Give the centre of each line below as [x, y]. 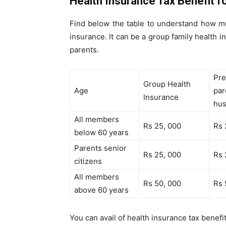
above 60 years [101, 190]
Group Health [167, 84]
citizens [88, 161]
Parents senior [100, 148]
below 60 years [101, 133]
